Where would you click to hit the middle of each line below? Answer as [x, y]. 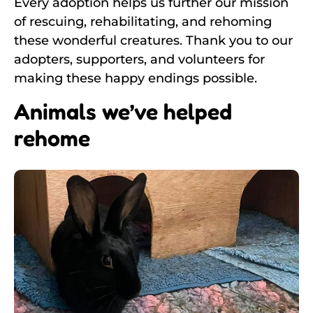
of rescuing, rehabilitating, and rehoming [143, 22]
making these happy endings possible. [136, 79]
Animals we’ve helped [123, 111]
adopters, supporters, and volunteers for [139, 60]
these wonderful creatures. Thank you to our [153, 41]
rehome [52, 138]
